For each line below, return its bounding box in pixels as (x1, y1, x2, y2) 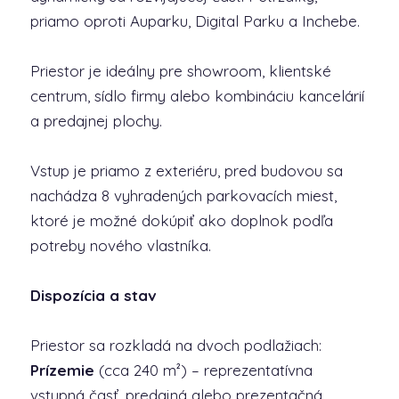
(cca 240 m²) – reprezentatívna (94, 361, 313, 379)
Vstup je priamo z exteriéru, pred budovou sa (29, 161, 343, 180)
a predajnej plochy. (29, 111, 162, 130)
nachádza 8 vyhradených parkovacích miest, (29, 186, 337, 205)
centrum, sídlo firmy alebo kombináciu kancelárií (29, 86, 364, 105)
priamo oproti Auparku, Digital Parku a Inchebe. (29, 12, 360, 30)
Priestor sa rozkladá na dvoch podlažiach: (29, 336, 322, 354)
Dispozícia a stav (29, 286, 157, 305)
